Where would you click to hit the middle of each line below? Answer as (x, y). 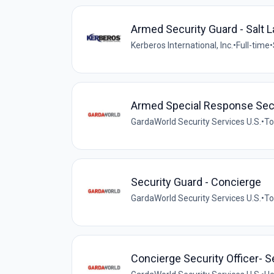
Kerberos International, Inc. (182, 46)
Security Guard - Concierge (196, 182)
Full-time (253, 46)
